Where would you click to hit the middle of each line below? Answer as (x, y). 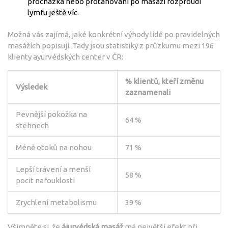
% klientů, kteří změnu (164, 81)
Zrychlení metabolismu (56, 202)
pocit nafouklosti (45, 180)
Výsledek (32, 87)
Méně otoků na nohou (54, 147)
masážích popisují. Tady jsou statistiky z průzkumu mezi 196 (111, 45)
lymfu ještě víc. (53, 12)
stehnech (32, 125)
